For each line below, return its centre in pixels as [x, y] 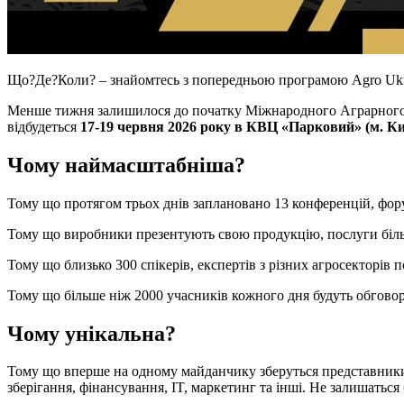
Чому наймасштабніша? [126, 165]
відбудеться [44, 126]
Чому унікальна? [92, 333]
